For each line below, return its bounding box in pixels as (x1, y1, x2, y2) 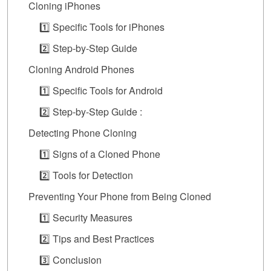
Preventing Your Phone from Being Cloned (28, 189, 211, 204)
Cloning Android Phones (28, 62, 134, 77)
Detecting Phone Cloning (28, 126, 137, 140)
